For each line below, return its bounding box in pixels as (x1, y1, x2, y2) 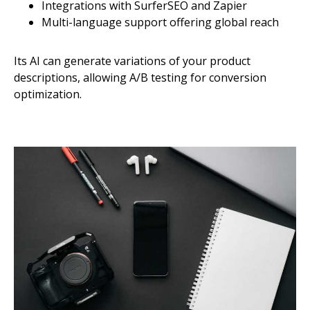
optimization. (14, 86, 82, 102)
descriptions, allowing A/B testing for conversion (14, 70, 266, 85)
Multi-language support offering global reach (42, 15, 279, 30)
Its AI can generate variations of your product (14, 53, 250, 69)
